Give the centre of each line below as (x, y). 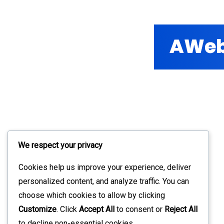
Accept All (97, 209)
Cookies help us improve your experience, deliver (105, 167)
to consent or (139, 209)
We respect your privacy (60, 145)
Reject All (181, 209)
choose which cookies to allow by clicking (92, 195)
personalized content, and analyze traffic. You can (104, 181)
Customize (37, 209)
